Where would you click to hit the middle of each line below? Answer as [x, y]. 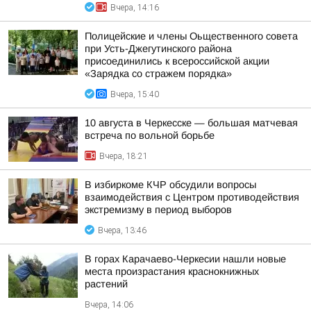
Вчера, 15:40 [135, 94]
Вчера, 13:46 [122, 230]
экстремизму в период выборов [158, 210]
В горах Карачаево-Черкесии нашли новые [185, 259]
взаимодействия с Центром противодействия [192, 197]
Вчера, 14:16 [135, 8]
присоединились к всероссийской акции [177, 61]
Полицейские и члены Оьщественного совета [191, 36]
